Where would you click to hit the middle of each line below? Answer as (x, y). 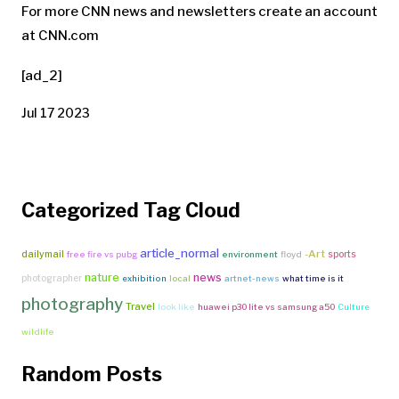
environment (250, 254)
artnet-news (252, 278)
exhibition (144, 278)
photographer (52, 277)
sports (342, 253)
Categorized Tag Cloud (131, 210)
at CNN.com (60, 35)
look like (176, 306)
